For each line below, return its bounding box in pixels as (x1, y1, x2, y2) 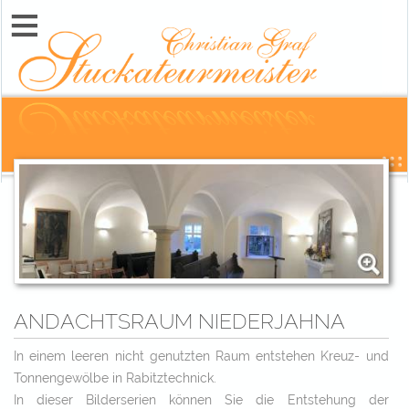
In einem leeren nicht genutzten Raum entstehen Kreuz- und (14, 348, 389, 364)
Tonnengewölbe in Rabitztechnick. (14, 370, 216, 386)
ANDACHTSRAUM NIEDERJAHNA (14, 308, 345, 333)
